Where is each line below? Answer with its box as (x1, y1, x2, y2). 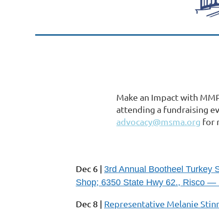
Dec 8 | (76, 198, 104, 209)
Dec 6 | (76, 163, 104, 174)
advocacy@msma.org (116, 116, 200, 127)
